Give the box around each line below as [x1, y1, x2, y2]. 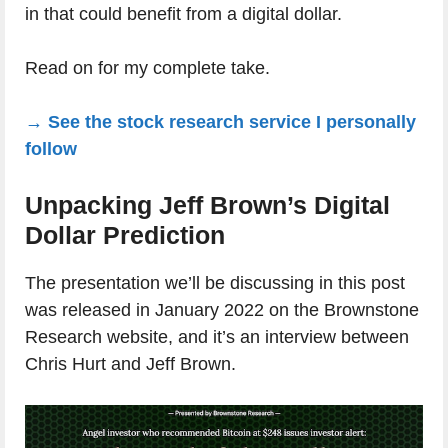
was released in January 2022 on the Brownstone [25, 300, 419, 320]
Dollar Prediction [25, 221, 225, 249]
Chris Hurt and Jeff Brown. [25, 354, 236, 374]
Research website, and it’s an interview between [25, 327, 409, 347]
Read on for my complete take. [25, 58, 270, 78]
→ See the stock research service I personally [25, 112, 416, 132]
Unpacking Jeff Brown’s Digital [25, 191, 390, 219]
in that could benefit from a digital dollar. [25, 4, 342, 24]
